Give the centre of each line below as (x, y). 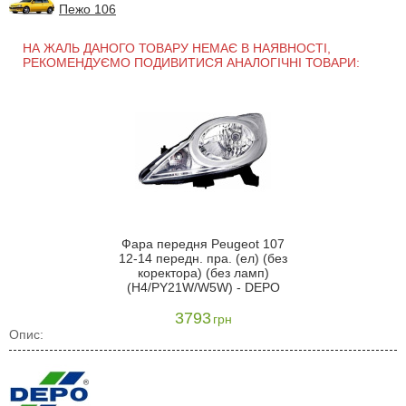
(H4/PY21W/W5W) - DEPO (203, 287)
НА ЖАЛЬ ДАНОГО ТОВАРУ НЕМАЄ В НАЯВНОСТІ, (177, 48)
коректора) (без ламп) (203, 272)
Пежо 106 (87, 9)
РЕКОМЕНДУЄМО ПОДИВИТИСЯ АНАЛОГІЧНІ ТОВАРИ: (191, 63)
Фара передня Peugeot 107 (203, 243)
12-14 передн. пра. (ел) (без (203, 258)
